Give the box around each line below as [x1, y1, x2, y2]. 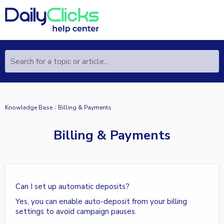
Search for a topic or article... [10, 55, 108, 67]
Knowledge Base [5, 103, 52, 111]
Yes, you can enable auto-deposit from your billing [15, 196, 187, 206]
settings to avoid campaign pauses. [15, 206, 136, 216]
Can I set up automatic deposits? [15, 181, 129, 191]
